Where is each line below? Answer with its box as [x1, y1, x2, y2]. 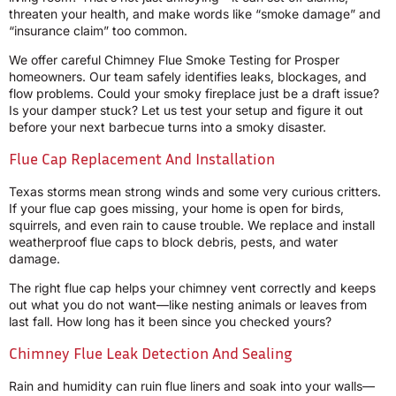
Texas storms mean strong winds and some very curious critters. [9, 183, 381, 199]
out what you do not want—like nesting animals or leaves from [9, 297, 367, 313]
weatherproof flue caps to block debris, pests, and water [9, 233, 338, 249]
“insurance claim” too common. [9, 23, 187, 39]
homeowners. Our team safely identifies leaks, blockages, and [9, 69, 367, 85]
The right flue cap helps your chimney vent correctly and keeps [9, 280, 376, 296]
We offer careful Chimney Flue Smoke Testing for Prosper [9, 52, 339, 68]
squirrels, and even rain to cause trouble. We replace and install [9, 217, 375, 232]
